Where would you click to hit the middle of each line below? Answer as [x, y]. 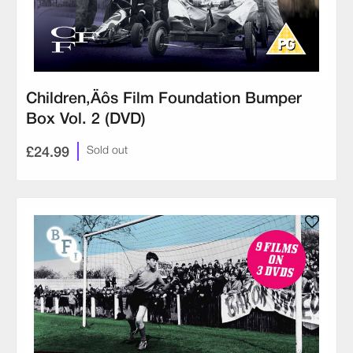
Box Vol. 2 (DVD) [86, 119]
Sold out [107, 151]
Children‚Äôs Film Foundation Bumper [164, 99]
